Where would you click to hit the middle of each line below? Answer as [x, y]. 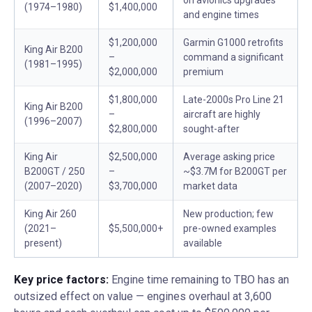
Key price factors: [61, 280]
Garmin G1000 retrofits [233, 42]
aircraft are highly [222, 114]
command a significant [233, 57]
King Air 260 [50, 214]
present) [43, 243]
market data [210, 186]
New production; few [228, 214]
